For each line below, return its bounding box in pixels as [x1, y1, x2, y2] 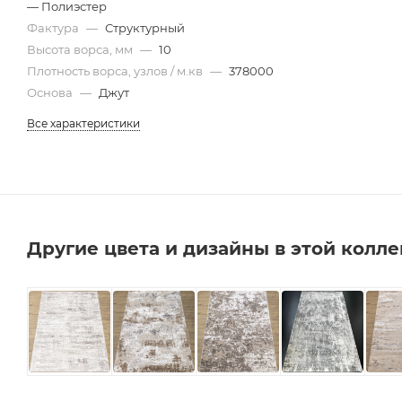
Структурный [105, 20, 185, 35]
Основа [27, 84, 75, 100]
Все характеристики [27, 116, 140, 130]
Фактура [27, 20, 82, 35]
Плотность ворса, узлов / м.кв [27, 63, 205, 78]
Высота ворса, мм [27, 41, 135, 57]
